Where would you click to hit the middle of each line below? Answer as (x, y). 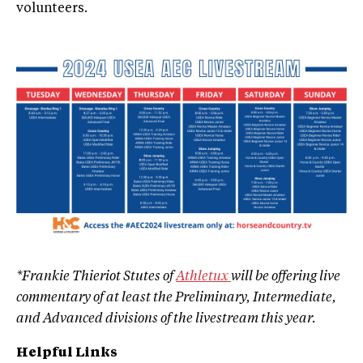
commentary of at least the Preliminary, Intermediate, (176, 299)
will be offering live (286, 278)
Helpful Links (67, 354)
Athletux (203, 278)
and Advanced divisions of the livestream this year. (166, 320)
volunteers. (52, 9)
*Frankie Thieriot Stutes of (96, 278)
